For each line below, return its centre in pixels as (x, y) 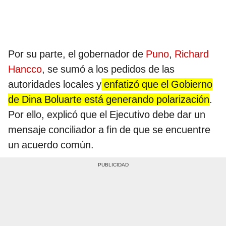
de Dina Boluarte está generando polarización (109, 99)
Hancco (25, 69)
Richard (192, 54)
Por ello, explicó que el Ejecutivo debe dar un (107, 115)
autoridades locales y (55, 84)
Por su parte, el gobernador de (77, 54)
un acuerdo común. (51, 145)
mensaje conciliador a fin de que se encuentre (109, 130)
